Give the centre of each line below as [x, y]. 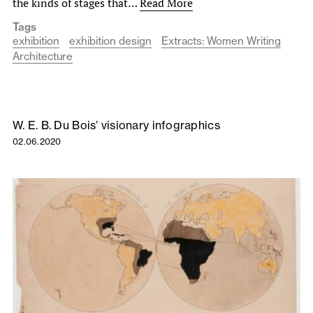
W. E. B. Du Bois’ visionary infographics [116, 125]
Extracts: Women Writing [221, 41]
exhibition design [110, 41]
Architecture [43, 57]
